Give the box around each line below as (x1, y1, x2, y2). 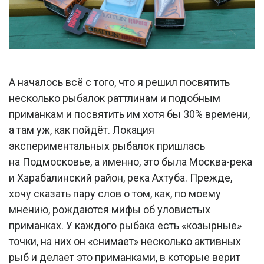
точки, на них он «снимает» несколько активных (9, 235, 241, 248)
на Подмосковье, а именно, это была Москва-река (9, 156, 252, 169)
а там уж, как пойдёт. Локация (9, 124, 154, 137)
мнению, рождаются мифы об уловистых (9, 203, 210, 216)
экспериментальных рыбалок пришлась (9, 140, 205, 153)
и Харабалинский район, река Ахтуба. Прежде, (9, 171, 232, 184)
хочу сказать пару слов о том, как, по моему (9, 187, 221, 200)
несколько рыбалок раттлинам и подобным (9, 92, 220, 105)
